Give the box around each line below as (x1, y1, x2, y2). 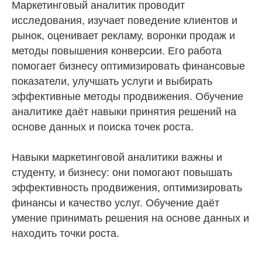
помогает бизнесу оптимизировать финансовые (12, 60, 245, 72)
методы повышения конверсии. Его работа (12, 44, 222, 57)
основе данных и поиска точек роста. (12, 120, 194, 133)
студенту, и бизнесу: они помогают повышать (12, 166, 232, 178)
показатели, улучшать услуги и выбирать (12, 75, 212, 87)
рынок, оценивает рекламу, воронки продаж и (12, 29, 235, 42)
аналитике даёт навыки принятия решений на (12, 105, 236, 118)
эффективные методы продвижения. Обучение (12, 90, 243, 102)
